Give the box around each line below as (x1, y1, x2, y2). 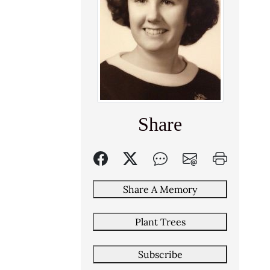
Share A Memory (123, 183, 198, 195)
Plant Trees (134, 215, 186, 228)
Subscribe (137, 248, 183, 260)
